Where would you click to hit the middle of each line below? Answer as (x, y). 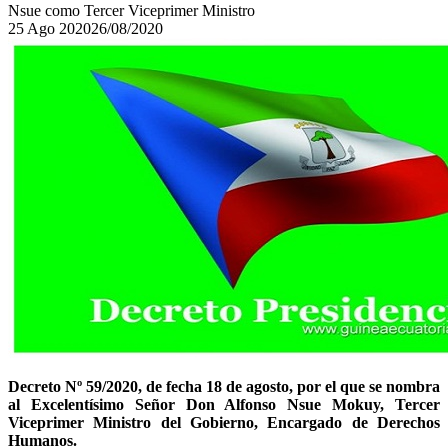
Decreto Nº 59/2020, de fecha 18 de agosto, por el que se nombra (224, 386)
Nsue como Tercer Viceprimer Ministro (131, 10)
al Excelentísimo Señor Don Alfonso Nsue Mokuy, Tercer (224, 404)
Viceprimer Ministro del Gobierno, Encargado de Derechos (224, 422)
